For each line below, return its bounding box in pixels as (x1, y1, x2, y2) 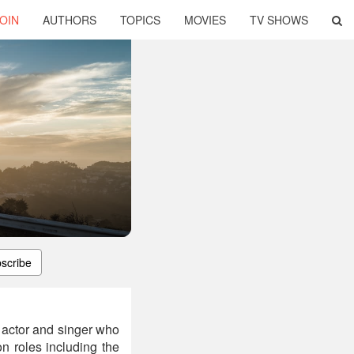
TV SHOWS (250, 12, 308, 28)
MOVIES (184, 12, 226, 28)
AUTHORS (43, 12, 96, 28)
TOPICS (120, 12, 160, 28)
